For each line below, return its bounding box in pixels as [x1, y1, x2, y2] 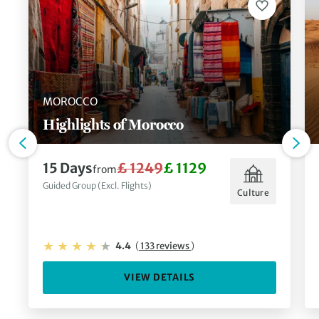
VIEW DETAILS [124, 271, 195, 284]
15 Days [43, 159, 93, 177]
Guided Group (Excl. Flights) [43, 179, 152, 191]
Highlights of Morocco [43, 115, 184, 133]
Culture [237, 187, 269, 199]
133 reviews [139, 240, 191, 253]
